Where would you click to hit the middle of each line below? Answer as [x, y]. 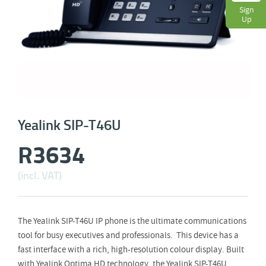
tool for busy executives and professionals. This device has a [128, 235]
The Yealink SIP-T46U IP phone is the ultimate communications [132, 221]
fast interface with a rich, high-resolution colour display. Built [131, 250]
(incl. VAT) [40, 175]
